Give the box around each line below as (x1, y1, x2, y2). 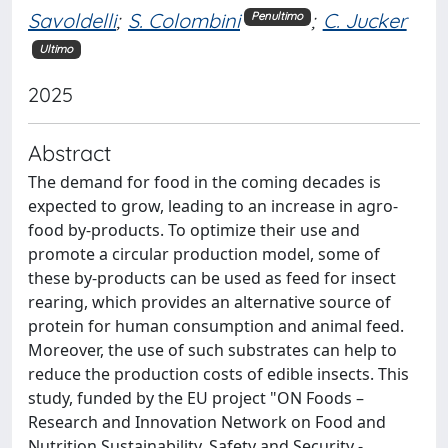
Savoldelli (28, 7, 116, 33)
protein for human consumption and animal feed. (28, 314, 404, 337)
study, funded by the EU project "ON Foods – (28, 386, 364, 409)
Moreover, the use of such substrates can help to (28, 338, 397, 361)
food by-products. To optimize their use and (28, 218, 360, 241)
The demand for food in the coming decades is (28, 170, 381, 193)
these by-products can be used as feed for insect (28, 266, 396, 289)
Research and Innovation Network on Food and (28, 410, 386, 433)
